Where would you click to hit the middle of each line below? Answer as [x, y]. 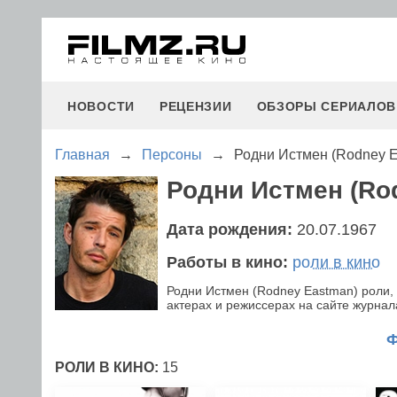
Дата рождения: [232, 230]
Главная [82, 155]
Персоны [172, 155]
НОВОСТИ [101, 106]
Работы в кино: [230, 262]
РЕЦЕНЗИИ [195, 106]
